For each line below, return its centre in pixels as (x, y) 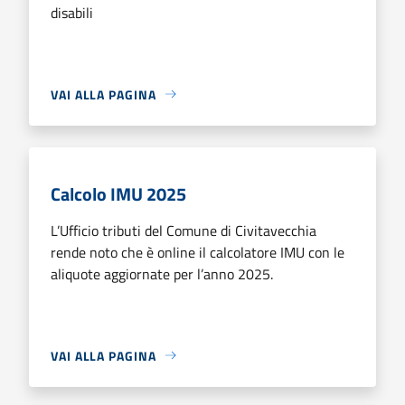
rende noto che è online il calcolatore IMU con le (198, 252)
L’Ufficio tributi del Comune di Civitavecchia (184, 230)
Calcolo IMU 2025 (118, 193)
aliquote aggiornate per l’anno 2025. (162, 273)
